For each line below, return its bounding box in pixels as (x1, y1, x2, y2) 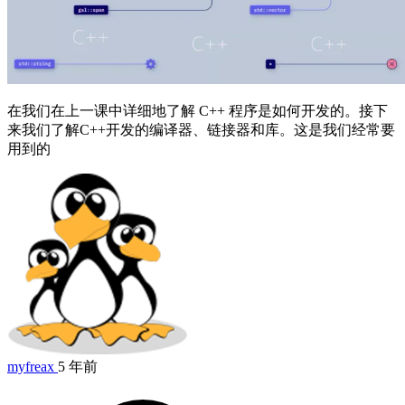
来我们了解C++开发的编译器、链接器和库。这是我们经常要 (7, 122, 395, 138)
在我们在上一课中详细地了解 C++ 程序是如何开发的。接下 (7, 103, 388, 119)
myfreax (7, 359, 54, 375)
